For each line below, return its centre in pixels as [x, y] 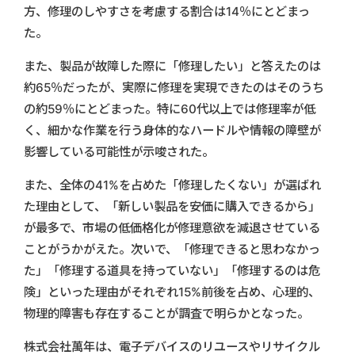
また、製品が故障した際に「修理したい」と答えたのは [172, 66]
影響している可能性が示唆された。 [119, 151]
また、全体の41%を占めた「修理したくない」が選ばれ [172, 185]
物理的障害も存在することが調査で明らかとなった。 [166, 313]
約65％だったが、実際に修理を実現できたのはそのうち [174, 87]
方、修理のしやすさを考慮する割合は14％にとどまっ [167, 11]
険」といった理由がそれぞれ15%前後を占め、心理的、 [172, 292]
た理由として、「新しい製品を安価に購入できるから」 [172, 206]
